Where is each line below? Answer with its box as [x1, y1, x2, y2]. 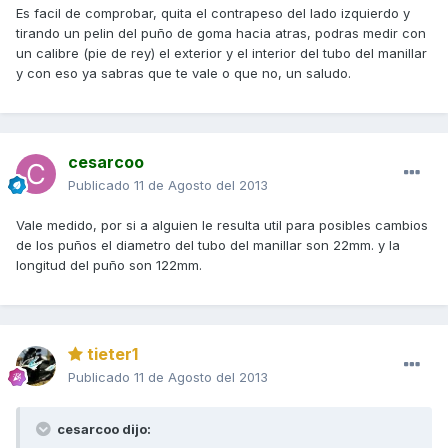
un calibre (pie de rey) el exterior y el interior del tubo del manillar [16, 45, 427, 62]
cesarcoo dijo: [54, 421, 151, 438]
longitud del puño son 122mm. [16, 257, 202, 274]
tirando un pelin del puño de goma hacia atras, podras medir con [16, 25, 426, 42]
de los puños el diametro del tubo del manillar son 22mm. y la [16, 237, 400, 254]
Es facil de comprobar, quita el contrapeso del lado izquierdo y [16, 5, 410, 22]
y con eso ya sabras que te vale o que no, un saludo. [16, 65, 351, 82]
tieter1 [83, 344, 138, 365]
